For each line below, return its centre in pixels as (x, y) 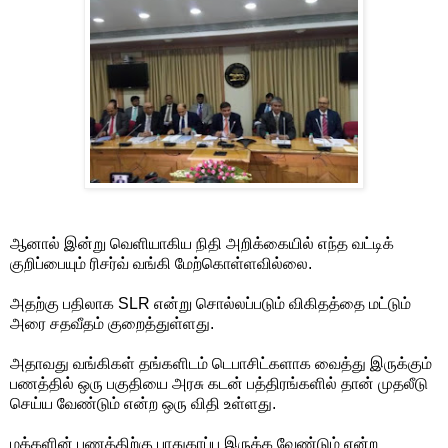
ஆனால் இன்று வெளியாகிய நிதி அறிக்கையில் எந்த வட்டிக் (202, 243)
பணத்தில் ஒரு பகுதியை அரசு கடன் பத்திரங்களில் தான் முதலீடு (219, 383)
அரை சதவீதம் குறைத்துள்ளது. (112, 323)
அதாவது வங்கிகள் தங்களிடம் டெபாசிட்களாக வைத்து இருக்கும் (221, 363)
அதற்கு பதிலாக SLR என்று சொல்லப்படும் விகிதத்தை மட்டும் (210, 303)
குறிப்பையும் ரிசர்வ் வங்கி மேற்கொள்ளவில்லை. (161, 263)
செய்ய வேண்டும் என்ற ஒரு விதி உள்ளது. (143, 403)
